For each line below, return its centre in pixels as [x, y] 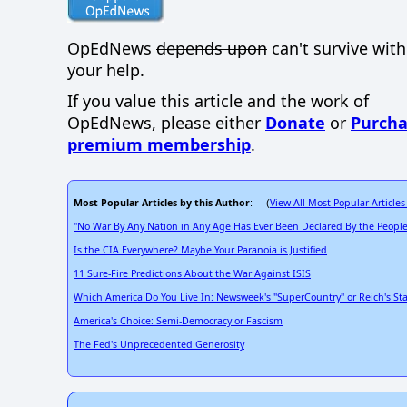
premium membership [159, 145]
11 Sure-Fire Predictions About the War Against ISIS [192, 273]
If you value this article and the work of [218, 101]
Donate [295, 123]
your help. [106, 69]
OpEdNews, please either [166, 123]
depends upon [212, 48]
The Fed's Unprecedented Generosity [159, 344]
